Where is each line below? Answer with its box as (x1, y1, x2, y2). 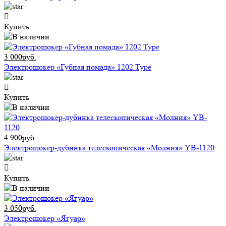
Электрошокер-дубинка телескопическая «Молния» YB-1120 (4, 143, 214, 153)
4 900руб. (4, 133, 36, 143)
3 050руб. (4, 203, 36, 213)
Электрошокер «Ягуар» (4, 213, 85, 223)
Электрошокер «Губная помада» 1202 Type (4, 62, 151, 72)
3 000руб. (4, 52, 36, 62)
